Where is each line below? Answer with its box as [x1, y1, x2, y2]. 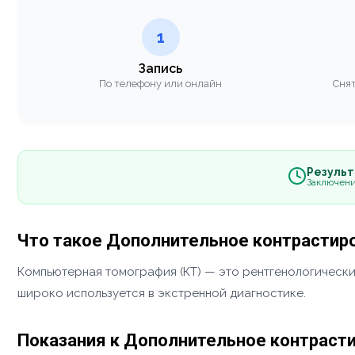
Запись [139, 60, 182, 76]
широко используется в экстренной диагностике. [17, 285, 306, 300]
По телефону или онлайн [99, 77, 222, 90]
